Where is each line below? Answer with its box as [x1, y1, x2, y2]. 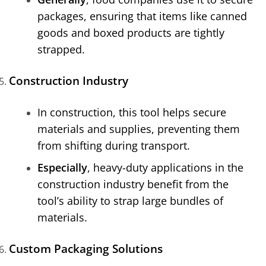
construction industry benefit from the [37, 177, 229, 192]
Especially [37, 160, 87, 175]
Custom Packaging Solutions [9, 240, 163, 257]
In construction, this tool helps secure [37, 104, 226, 119]
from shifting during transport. [37, 138, 190, 153]
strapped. [37, 42, 85, 56]
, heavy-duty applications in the [87, 160, 243, 175]
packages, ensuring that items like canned [37, 8, 247, 23]
